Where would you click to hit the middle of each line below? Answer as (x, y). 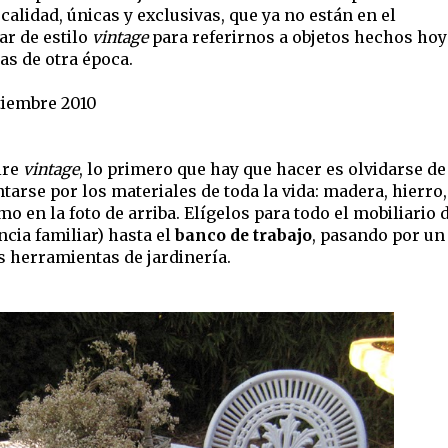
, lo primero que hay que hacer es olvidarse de (262, 169)
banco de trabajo (243, 235)
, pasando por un (378, 235)
